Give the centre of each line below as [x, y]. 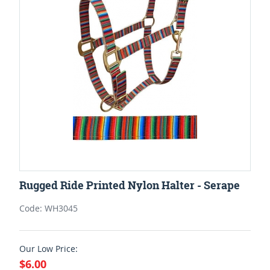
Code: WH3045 [49, 208]
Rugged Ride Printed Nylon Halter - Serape [130, 185]
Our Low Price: [49, 248]
